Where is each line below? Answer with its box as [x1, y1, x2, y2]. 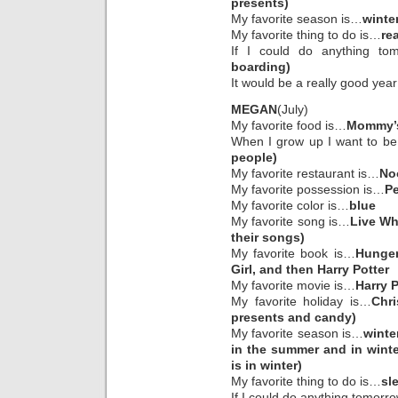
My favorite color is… [231, 198, 349, 213]
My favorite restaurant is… [231, 166, 379, 181]
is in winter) [231, 358, 302, 373]
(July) [277, 102, 308, 117]
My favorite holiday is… [231, 294, 371, 309]
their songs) [231, 230, 305, 245]
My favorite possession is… [231, 182, 385, 197]
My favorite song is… [231, 214, 350, 229]
